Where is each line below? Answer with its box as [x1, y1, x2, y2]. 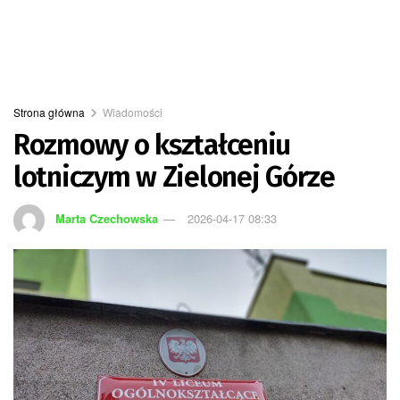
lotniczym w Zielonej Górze [13, 160, 335, 194]
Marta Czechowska [55, 209, 159, 227]
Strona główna [13, 104, 85, 120]
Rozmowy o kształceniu [13, 128, 291, 162]
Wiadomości [103, 104, 162, 120]
